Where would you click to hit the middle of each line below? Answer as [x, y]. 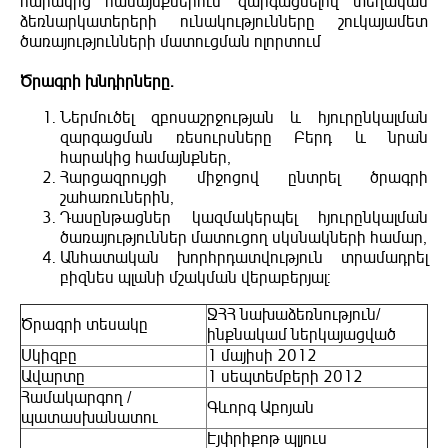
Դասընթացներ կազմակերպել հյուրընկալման [244, 218]
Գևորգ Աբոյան [260, 408]
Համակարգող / [76, 398]
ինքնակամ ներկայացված [301, 335]
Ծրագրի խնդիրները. [97, 82]
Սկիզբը [49, 356]
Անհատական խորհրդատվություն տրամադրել [244, 258]
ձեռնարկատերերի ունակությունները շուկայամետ [224, 22]
